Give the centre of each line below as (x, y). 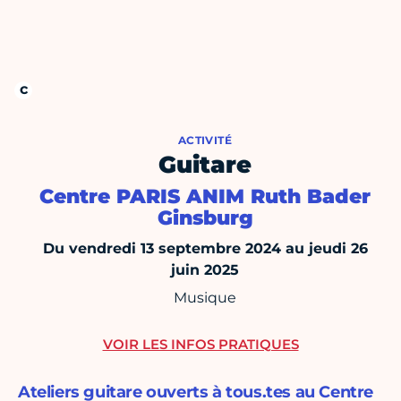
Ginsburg (205, 218)
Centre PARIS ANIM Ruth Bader (205, 197)
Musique (205, 298)
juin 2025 (205, 270)
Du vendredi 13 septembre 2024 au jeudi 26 (205, 249)
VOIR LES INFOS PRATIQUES (200, 345)
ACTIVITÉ (205, 141)
